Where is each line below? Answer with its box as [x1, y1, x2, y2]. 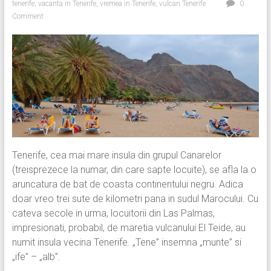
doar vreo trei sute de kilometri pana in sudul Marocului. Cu [11, 193, 258, 205]
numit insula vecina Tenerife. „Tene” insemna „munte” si [11, 237, 241, 249]
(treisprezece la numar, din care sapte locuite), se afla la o [11, 164, 256, 176]
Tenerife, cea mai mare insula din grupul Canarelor [11, 149, 221, 162]
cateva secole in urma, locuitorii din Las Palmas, [11, 207, 215, 220]
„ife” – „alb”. [11, 251, 60, 263]
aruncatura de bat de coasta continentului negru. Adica [11, 178, 243, 191]
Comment [11, 12, 44, 21]
